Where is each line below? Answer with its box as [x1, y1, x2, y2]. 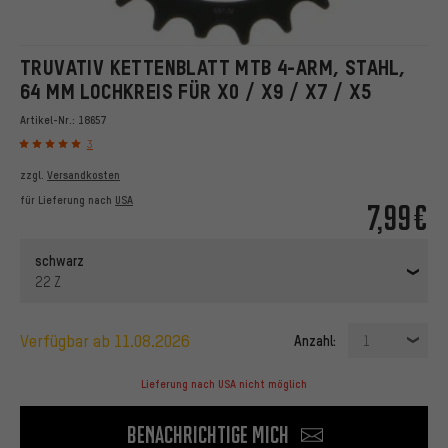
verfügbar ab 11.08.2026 [29, 329, 190, 351]
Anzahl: [294, 330, 336, 349]
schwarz [35, 250, 84, 269]
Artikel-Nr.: [20, 112, 78, 127]
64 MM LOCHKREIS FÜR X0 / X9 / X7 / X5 [20, 79, 372, 103]
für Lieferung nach [20, 192, 115, 207]
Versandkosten [47, 167, 120, 182]
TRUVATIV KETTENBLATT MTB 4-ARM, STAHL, [20, 55, 406, 79]
